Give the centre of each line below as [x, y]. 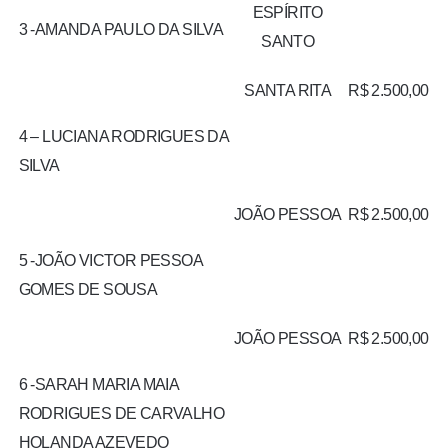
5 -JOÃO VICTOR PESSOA [110, 261]
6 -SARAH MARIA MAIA [98, 385]
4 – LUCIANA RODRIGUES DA [123, 137]
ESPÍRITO [287, 13]
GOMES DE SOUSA [88, 290]
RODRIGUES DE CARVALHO [121, 414]
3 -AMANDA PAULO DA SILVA [121, 30]
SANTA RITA [288, 91]
